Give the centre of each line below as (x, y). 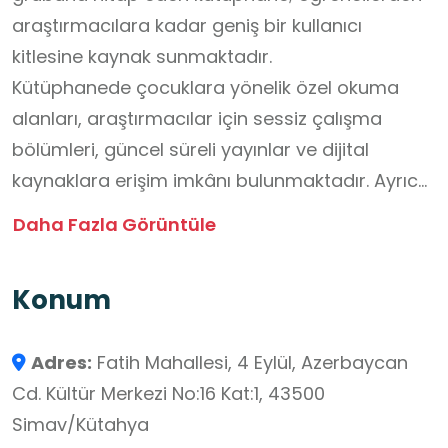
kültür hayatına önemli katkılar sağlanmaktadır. (220, 274)
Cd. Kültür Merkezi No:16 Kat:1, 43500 (168, 394)
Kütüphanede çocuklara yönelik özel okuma (205, 88)
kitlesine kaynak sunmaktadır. (142, 57)
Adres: (61, 363)
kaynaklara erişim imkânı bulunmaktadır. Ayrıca (221, 181)
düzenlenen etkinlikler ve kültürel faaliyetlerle (208, 212)
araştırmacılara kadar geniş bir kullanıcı (187, 26)
